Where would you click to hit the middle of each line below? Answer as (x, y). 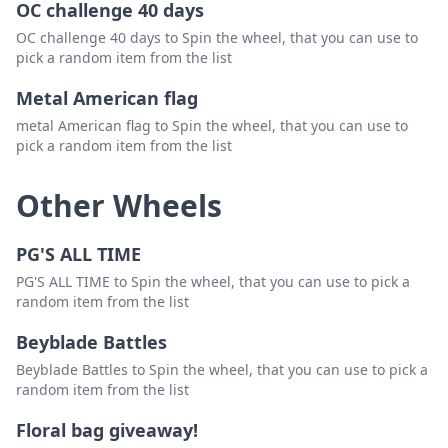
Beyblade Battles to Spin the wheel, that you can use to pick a (222, 370)
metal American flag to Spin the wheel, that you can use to (212, 126)
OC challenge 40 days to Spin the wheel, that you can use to (217, 38)
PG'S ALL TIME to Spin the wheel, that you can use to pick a (213, 282)
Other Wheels (119, 206)
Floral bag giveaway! (107, 430)
